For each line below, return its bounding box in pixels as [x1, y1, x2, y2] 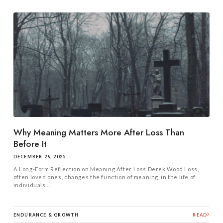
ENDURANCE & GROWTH [13, 212, 79, 218]
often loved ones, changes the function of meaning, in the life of [13, 174, 196, 181]
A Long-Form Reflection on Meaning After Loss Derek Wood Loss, [13, 166, 199, 173]
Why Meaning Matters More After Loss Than [13, 126, 184, 139]
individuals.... [13, 182, 51, 189]
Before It [13, 137, 47, 151]
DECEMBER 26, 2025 [13, 154, 66, 160]
